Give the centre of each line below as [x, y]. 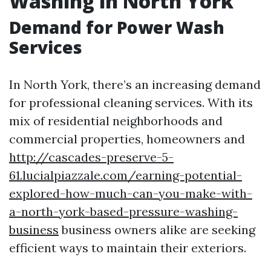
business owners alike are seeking [157, 230]
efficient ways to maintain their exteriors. [128, 248]
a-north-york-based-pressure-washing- [123, 211]
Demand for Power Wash [117, 27]
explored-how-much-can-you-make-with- [131, 193]
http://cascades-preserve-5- [91, 157]
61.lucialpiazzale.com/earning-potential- [126, 175]
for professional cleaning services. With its [131, 103]
